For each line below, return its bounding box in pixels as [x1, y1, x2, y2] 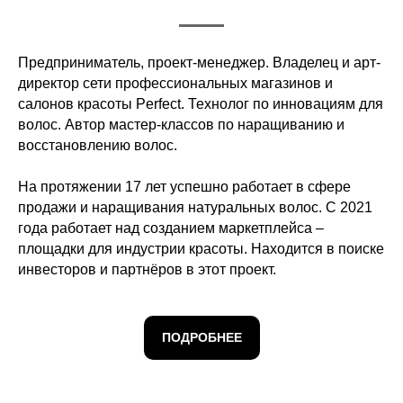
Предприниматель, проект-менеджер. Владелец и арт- [18, 55, 381, 70]
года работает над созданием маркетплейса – [18, 220, 324, 236]
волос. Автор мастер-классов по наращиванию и [18, 117, 345, 132]
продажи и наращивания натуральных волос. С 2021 [18, 200, 372, 215]
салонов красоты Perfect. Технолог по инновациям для [18, 96, 383, 112]
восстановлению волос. [18, 138, 177, 153]
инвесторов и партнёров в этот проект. [18, 262, 276, 277]
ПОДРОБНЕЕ [161, 330, 242, 345]
